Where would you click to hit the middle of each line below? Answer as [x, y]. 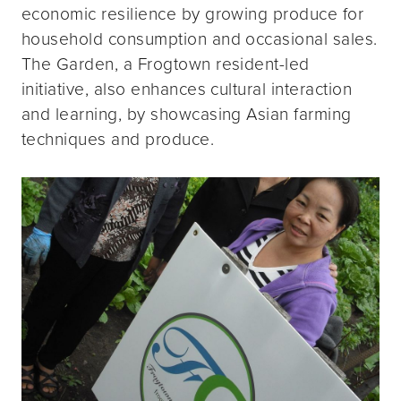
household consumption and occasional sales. [200, 38]
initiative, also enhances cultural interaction [187, 89]
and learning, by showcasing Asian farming [187, 114]
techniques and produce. [118, 139]
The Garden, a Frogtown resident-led [166, 64]
